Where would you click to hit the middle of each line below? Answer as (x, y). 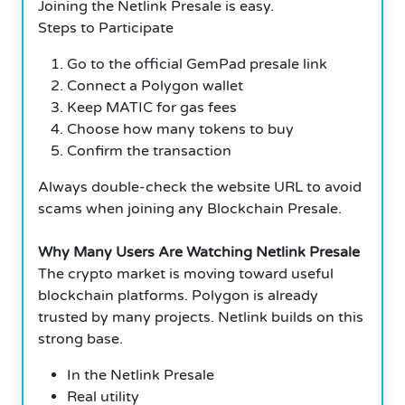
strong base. (80, 339)
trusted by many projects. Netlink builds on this (201, 317)
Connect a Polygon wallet (155, 85)
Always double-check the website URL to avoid (200, 187)
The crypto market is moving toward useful (186, 273)
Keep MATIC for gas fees (152, 107)
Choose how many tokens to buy (180, 129)
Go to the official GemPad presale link (197, 64)
